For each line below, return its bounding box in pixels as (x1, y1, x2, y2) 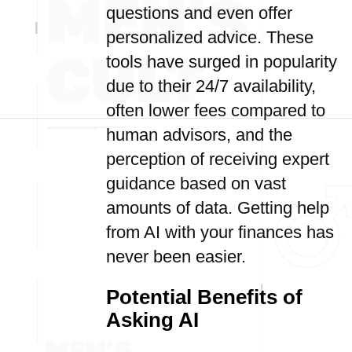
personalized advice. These (106, 27, 313, 47)
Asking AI (106, 309, 199, 331)
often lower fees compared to (106, 101, 325, 120)
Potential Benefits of (106, 286, 302, 308)
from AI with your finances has (106, 222, 334, 242)
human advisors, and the (106, 125, 292, 145)
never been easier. (106, 247, 246, 266)
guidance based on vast (106, 174, 286, 193)
